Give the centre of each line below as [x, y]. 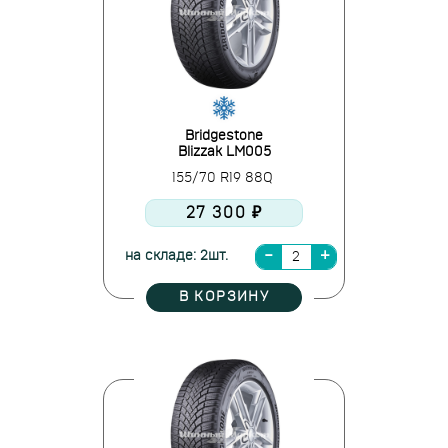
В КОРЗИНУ [224, 297]
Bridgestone [224, 136]
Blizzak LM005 [224, 152]
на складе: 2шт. [176, 256]
